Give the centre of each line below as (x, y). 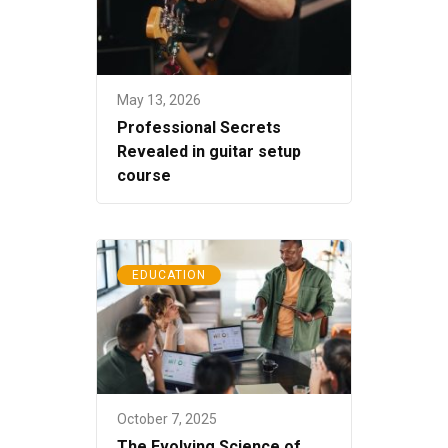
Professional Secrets (199, 127)
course (144, 175)
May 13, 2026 (159, 99)
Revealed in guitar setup (209, 151)
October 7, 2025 (167, 418)
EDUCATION (169, 274)
